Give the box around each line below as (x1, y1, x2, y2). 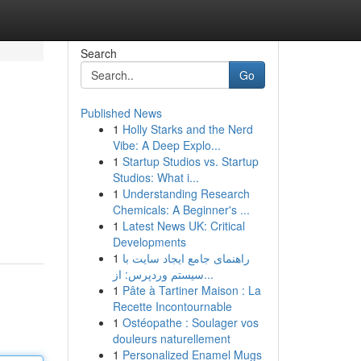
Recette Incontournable (112, 298, 232, 314)
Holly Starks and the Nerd (122, 121, 253, 137)
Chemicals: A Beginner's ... (112, 201, 250, 218)
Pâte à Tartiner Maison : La (122, 282, 261, 298)
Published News (80, 105, 162, 121)
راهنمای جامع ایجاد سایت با (122, 250, 250, 266)
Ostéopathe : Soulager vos (122, 314, 259, 330)
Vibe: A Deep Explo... (112, 137, 221, 153)
